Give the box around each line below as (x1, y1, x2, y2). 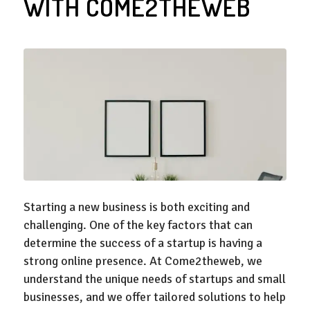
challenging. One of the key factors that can (23, 217, 253, 233)
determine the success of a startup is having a (23, 235, 262, 251)
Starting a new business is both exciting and (23, 199, 250, 215)
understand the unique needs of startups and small (23, 271, 286, 287)
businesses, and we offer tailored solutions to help (23, 289, 286, 305)
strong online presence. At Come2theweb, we (23, 253, 262, 269)
